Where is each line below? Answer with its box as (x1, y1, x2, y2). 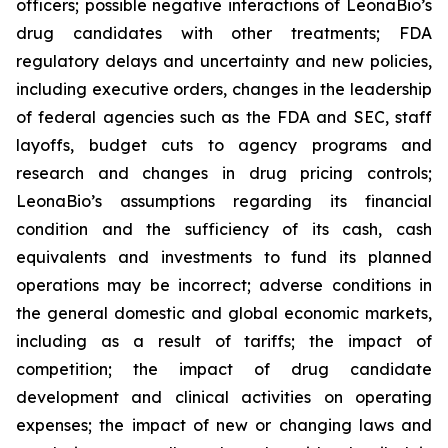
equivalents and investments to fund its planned (16, 247, 432, 267)
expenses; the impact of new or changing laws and (16, 415, 432, 435)
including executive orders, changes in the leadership (16, 79, 432, 99)
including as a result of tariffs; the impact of (16, 331, 432, 351)
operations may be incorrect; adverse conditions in (16, 275, 432, 295)
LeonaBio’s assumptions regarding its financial (16, 191, 432, 211)
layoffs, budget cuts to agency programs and (16, 135, 432, 155)
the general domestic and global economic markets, (16, 303, 432, 323)
